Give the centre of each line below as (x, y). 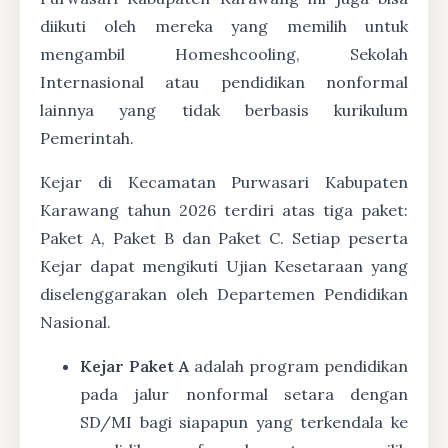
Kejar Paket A (134, 366)
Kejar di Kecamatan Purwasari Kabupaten (224, 182)
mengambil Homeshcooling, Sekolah (224, 54)
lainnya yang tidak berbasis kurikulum (224, 110)
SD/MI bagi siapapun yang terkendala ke (244, 422)
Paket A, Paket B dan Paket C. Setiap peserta (224, 238)
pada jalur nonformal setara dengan (244, 394)
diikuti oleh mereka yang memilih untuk (224, 26)
